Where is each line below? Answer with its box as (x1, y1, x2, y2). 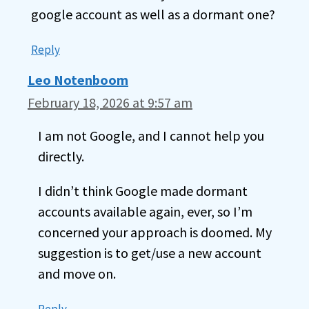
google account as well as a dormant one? (31, 6, 275, 23)
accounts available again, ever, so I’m (38, 203, 252, 220)
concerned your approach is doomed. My (38, 223, 272, 241)
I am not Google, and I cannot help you (38, 127, 264, 144)
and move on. (38, 265, 116, 282)
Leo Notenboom (28, 71, 128, 88)
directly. (38, 148, 84, 165)
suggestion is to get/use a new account (38, 244, 261, 261)
